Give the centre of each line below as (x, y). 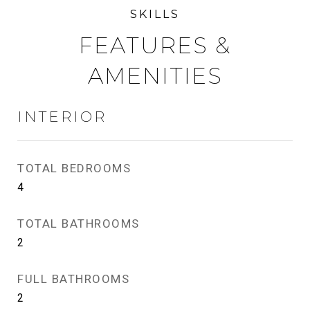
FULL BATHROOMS (73, 279)
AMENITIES (155, 76)
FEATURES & (155, 45)
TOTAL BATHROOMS (79, 224)
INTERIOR (62, 117)
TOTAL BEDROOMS (74, 168)
